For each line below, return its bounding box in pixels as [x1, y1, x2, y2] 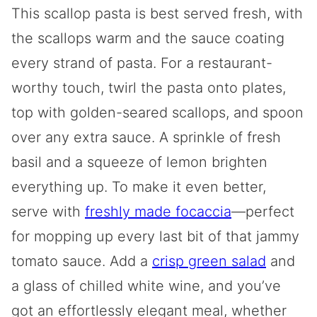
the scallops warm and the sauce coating [11, 30, 284, 47]
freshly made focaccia [85, 203, 231, 221]
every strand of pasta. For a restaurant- [11, 54, 272, 72]
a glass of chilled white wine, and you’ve [11, 277, 281, 295]
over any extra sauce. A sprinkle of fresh [11, 129, 281, 146]
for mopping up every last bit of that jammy [11, 228, 299, 246]
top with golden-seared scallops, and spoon [11, 104, 304, 122]
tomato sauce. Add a [11, 253, 152, 270]
